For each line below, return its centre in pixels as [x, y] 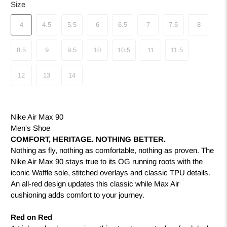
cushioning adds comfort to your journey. [78, 195]
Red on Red [32, 217]
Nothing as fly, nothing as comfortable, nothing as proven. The [112, 150]
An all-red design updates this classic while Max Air [95, 184]
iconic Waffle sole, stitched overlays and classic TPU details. [111, 173]
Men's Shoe [31, 128]
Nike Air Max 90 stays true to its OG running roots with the [107, 162]
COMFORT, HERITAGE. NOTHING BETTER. [88, 139]
